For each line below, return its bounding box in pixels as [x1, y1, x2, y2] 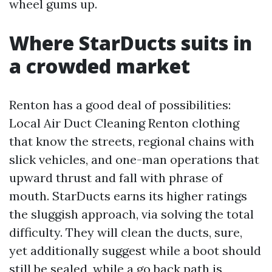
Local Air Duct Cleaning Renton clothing [9, 115, 239, 131]
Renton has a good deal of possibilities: [9, 97, 231, 112]
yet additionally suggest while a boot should [9, 243, 261, 258]
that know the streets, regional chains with [9, 134, 254, 149]
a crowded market [9, 53, 190, 79]
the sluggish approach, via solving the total [9, 206, 254, 222]
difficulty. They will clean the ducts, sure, [9, 225, 242, 240]
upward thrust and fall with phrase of [9, 170, 223, 185]
